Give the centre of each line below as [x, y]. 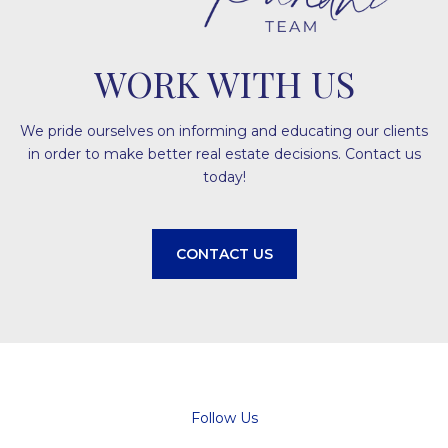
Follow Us [224, 418]
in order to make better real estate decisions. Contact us [224, 154]
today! [224, 177]
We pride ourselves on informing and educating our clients [224, 131]
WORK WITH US [224, 83]
